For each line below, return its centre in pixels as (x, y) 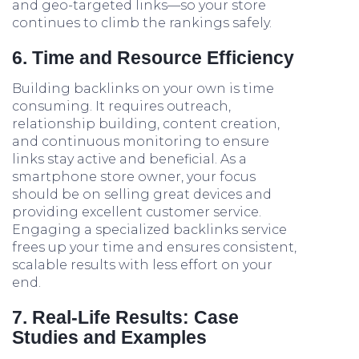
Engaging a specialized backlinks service (149, 230)
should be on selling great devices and (142, 194)
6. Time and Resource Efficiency (153, 58)
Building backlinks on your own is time (143, 89)
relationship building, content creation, (146, 124)
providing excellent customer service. (137, 212)
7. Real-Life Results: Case (125, 317)
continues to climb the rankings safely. (142, 23)
